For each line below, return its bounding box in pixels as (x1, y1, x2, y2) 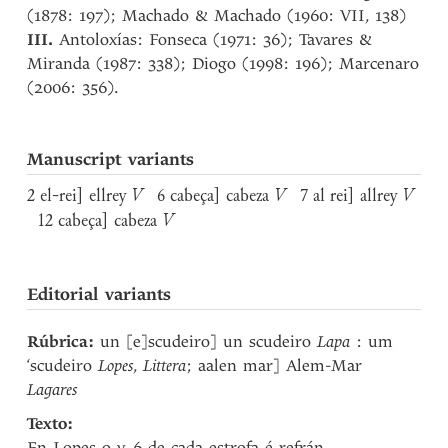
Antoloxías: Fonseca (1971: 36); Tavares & (53, 30, 373, 49)
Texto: (27, 414, 74, 434)
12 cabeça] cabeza (27, 213, 163, 231)
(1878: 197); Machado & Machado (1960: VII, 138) (27, 6, 407, 25)
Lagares (27, 380, 84, 399)
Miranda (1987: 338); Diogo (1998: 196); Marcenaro (27, 54, 420, 73)
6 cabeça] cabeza (142, 188, 275, 206)
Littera (143, 356, 187, 375)
